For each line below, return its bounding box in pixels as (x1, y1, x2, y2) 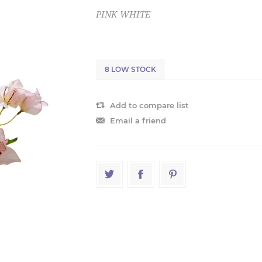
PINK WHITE (96, 9, 150, 20)
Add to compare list (110, 101, 189, 110)
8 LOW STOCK (105, 65, 156, 74)
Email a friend (110, 116, 166, 125)
